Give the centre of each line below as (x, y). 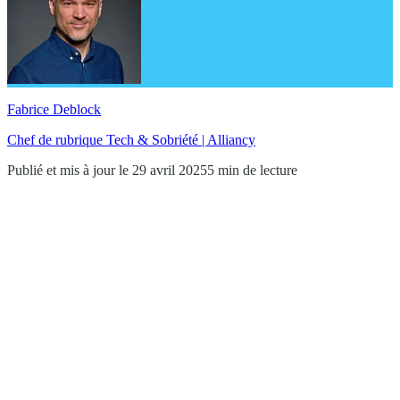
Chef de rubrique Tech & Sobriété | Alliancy (131, 139)
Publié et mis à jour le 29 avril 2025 (107, 170)
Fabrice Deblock (54, 109)
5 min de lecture (252, 170)
